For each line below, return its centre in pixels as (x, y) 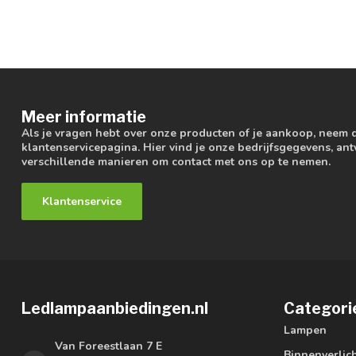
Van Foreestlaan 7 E (108, 346)
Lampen (305, 331)
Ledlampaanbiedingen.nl (115, 309)
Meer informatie (84, 117)
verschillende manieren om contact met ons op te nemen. (176, 162)
